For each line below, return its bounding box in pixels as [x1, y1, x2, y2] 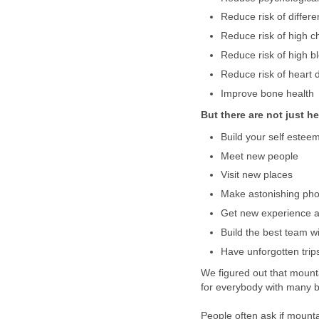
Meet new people [220, 150, 298, 162]
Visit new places [220, 169, 293, 181]
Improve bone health [220, 88, 314, 99]
